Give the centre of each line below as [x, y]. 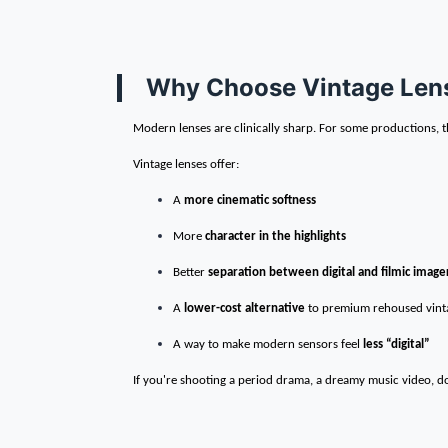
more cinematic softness [250, 200]
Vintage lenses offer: [186, 164]
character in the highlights [275, 236]
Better [189, 272]
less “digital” [396, 344]
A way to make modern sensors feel [266, 344]
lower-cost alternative [244, 308]
